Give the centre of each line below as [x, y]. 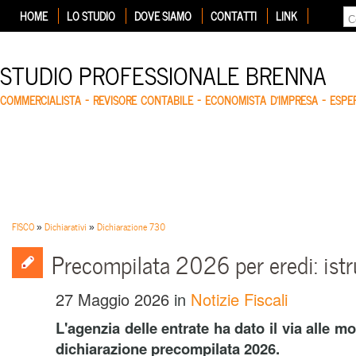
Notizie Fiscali [239, 299]
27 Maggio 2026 [112, 299]
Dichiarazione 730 [131, 226]
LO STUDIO [91, 15]
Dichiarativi [66, 226]
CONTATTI [234, 15]
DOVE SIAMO [163, 15]
